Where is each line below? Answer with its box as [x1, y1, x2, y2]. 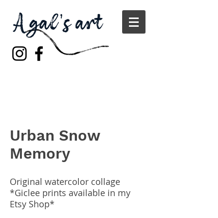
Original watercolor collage [10, 176, 120, 187]
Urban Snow [10, 127, 100, 145]
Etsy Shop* [10, 198, 54, 210]
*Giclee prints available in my [10, 187, 130, 199]
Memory [10, 145, 70, 163]
